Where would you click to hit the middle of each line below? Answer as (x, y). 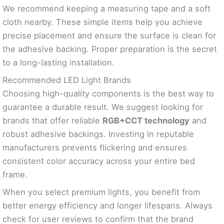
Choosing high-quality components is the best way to (108, 94)
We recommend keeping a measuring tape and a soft (106, 9)
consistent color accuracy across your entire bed (99, 161)
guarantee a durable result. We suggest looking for (103, 107)
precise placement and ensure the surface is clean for (109, 36)
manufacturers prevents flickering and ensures (95, 148)
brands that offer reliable (52, 121)
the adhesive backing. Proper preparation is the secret (110, 49)
